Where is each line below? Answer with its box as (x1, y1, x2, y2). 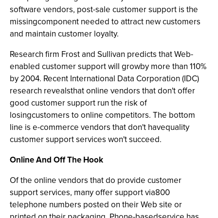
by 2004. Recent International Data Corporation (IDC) (10, 73, 199, 85)
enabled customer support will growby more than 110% (10, 60, 206, 73)
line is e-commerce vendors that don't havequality (10, 121, 189, 133)
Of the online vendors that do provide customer (10, 174, 182, 186)
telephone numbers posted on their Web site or (10, 199, 182, 211)
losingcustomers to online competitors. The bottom (10, 109, 195, 121)
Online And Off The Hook (10, 154, 103, 166)
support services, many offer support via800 (10, 186, 170, 199)
